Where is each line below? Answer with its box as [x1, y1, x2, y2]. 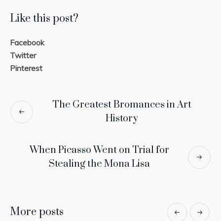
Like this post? [10, 11, 78, 25]
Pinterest [10, 63, 42, 73]
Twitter [10, 50, 36, 60]
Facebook [10, 37, 44, 47]
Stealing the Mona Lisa [48, 157, 150, 170]
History [106, 112, 138, 125]
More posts [10, 205, 64, 219]
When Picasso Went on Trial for [29, 144, 169, 156]
